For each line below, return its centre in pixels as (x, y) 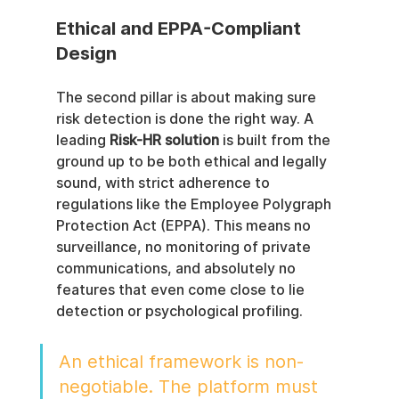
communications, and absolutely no (177, 268)
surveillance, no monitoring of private (185, 247)
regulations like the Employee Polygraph (195, 204)
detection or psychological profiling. (179, 311)
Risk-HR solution (164, 140)
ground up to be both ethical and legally (193, 161)
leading (82, 140)
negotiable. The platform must (191, 386)
